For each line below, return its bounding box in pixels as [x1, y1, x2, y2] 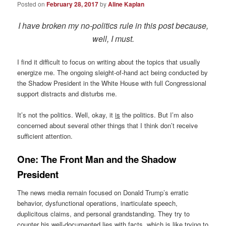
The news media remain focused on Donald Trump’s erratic [17, 188, 189, 198]
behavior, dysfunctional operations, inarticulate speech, [17, 198, 178, 208]
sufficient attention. [17, 131, 73, 141]
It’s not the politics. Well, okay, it [17, 109, 116, 120]
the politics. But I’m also [120, 109, 194, 120]
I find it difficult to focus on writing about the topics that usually [17, 56, 201, 67]
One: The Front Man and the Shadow [17, 152, 177, 166]
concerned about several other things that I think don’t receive [17, 120, 198, 130]
